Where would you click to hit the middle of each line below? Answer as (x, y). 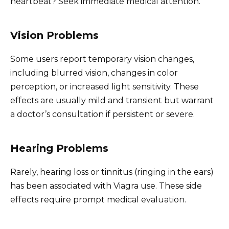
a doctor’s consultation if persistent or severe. (102, 114)
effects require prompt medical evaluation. (98, 200)
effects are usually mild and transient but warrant (112, 101)
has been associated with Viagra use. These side (106, 186)
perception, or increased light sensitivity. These (105, 87)
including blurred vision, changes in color (94, 73)
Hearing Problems (59, 148)
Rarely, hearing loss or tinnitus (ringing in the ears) (112, 172)
